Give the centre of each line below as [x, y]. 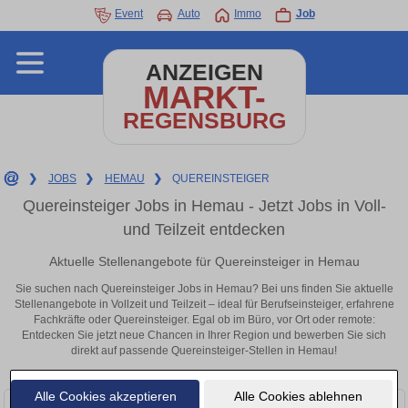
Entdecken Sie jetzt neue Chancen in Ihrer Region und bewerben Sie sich [204, 336]
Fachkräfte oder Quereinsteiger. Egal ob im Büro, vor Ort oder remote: [204, 320]
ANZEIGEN [204, 72]
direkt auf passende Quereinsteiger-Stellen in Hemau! [204, 351]
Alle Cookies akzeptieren [105, 396]
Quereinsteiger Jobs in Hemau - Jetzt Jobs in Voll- [204, 206]
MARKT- [204, 97]
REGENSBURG [204, 121]
